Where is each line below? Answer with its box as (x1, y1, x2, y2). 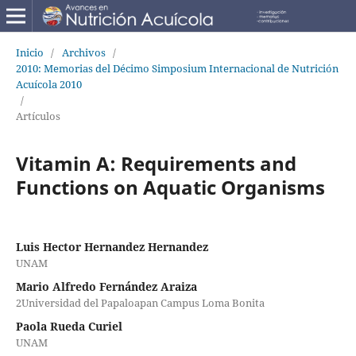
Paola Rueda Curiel (15, 318, 122, 334)
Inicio (15, 44, 44, 60)
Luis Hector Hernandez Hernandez (15, 238, 208, 254)
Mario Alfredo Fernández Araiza (15, 278, 197, 294)
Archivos (61, 44, 106, 60)
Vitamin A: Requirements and (15, 149, 296, 176)
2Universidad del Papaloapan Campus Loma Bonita (15, 295, 265, 310)
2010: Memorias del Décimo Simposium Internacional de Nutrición (15, 60, 339, 75)
